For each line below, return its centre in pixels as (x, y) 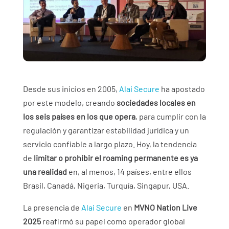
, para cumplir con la (170, 117)
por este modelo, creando (70, 103)
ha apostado (182, 89)
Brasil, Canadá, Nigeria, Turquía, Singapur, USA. (106, 186)
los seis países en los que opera (79, 117)
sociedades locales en (156, 103)
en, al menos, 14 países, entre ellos (129, 172)
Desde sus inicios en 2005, (71, 89)
